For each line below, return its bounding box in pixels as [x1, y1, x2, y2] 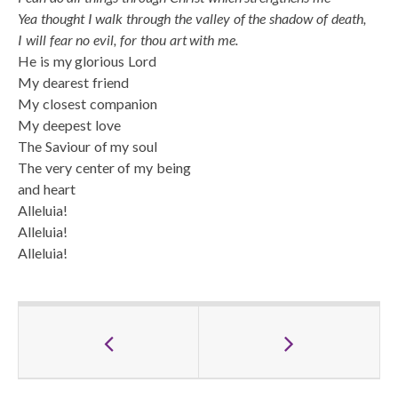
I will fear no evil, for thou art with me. [18, 30, 239, 48]
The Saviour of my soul [18, 137, 158, 155]
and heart [18, 179, 76, 197]
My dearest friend [18, 73, 129, 91]
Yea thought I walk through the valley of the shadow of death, [18, 9, 366, 27]
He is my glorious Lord [18, 52, 157, 69]
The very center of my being [18, 158, 191, 176]
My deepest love [18, 115, 121, 133]
